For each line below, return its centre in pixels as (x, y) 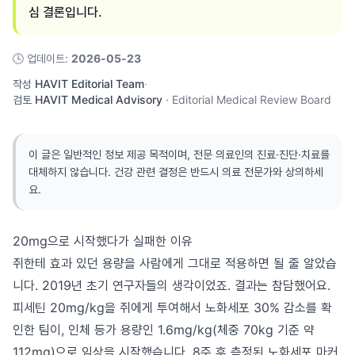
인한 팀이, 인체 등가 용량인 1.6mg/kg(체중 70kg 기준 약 (164, 330)
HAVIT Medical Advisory (99, 99)
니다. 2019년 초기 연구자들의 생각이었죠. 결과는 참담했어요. (172, 285)
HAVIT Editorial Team (90, 84)
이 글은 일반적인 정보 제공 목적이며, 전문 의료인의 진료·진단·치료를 (179, 154)
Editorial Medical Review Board (252, 99)
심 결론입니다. (65, 12)
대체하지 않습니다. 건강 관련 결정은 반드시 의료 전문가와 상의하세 (176, 172)
